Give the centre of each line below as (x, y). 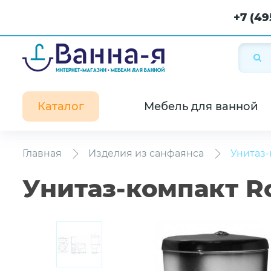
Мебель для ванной (201, 106)
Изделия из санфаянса (146, 153)
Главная (42, 153)
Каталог (61, 106)
